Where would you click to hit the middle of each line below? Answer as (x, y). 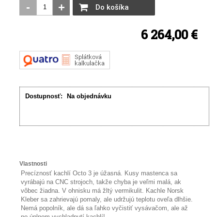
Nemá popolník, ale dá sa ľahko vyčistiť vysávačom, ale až (105, 208)
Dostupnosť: (44, 96)
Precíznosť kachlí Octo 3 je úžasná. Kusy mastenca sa (99, 173)
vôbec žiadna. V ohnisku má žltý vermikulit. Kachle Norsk (102, 191)
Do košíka (112, 7)
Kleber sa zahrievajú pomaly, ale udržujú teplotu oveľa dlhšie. (107, 200)
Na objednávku (89, 96)
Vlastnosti (33, 164)
